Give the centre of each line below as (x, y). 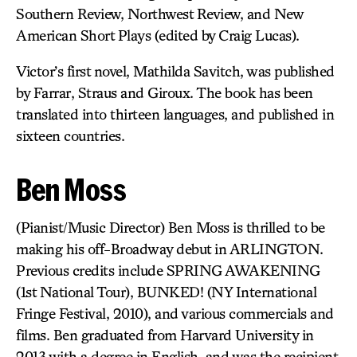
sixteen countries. (70, 135)
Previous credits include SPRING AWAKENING (168, 270)
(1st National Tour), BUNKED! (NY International (166, 292)
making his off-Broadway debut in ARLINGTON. (170, 249)
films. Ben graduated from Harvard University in (165, 335)
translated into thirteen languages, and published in (175, 114)
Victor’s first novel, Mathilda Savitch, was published (175, 71)
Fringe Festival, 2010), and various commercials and (175, 313)
